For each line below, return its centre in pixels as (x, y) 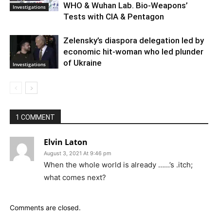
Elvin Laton (66, 142)
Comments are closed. (45, 208)
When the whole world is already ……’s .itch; (118, 165)
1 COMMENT (35, 118)
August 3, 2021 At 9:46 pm (78, 154)
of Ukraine (82, 63)
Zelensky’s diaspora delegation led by (134, 41)
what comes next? (75, 178)
